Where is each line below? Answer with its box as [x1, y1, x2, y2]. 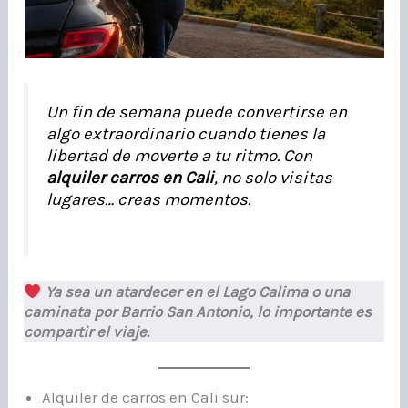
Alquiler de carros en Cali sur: [42, 387, 250, 406]
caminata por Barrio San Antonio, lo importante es [24, 302, 372, 321]
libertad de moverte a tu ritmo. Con [46, 146, 313, 167]
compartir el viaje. [24, 322, 150, 342]
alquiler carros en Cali [46, 168, 215, 189]
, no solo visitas [214, 168, 333, 189]
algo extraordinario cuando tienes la [46, 124, 326, 145]
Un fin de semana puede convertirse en [46, 102, 348, 123]
